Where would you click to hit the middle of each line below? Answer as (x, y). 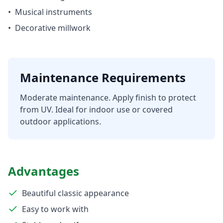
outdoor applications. (60, 121)
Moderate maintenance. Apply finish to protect (108, 98)
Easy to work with (55, 209)
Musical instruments (54, 12)
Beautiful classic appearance (75, 193)
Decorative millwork (53, 28)
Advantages (44, 171)
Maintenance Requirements (103, 77)
